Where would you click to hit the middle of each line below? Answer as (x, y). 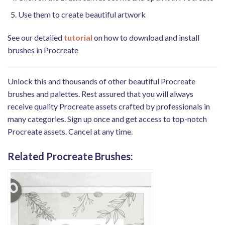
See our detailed (36, 38)
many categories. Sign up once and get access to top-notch (107, 119)
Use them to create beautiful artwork (82, 15)
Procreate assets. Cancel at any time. (70, 131)
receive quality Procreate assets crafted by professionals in (109, 106)
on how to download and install (146, 38)
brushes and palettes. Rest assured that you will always (100, 93)
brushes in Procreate (43, 50)
